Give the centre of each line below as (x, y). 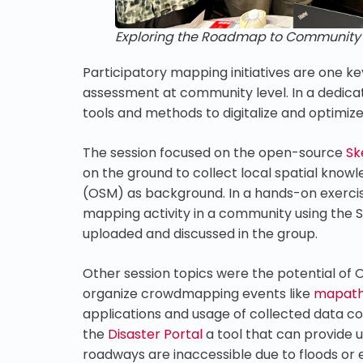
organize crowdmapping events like (198, 294)
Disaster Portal (155, 334)
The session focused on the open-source (214, 153)
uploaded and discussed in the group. (200, 234)
